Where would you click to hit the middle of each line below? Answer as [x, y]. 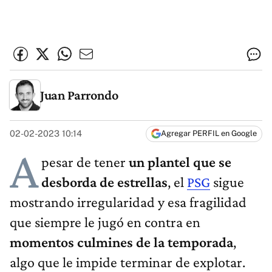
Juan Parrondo [79, 95]
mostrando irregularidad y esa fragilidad [128, 202]
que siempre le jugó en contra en [105, 222]
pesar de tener [85, 162]
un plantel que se [180, 162]
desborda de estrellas [104, 182]
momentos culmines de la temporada [121, 242]
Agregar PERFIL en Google [209, 134]
